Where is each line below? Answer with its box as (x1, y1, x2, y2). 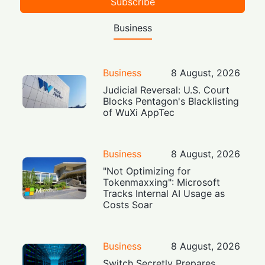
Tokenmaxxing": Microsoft (103, 176, 221, 188)
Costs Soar (103, 198, 153, 211)
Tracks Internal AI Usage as (103, 187, 225, 199)
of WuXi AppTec (103, 106, 175, 118)
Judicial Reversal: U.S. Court (103, 83, 230, 96)
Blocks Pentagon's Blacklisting (103, 95, 240, 107)
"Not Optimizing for (103, 164, 191, 177)
